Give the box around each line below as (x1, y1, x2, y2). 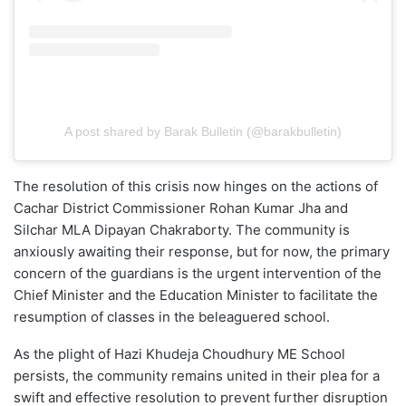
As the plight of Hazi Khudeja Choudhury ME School (14, 345, 345, 363)
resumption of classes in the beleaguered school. (14, 308, 330, 326)
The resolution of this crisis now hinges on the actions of (14, 178, 378, 196)
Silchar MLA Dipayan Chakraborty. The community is (14, 221, 350, 239)
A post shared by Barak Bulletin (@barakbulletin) (64, 124, 342, 140)
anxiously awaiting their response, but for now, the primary (14, 243, 390, 261)
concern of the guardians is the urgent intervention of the (14, 265, 382, 283)
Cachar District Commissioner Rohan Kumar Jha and (14, 199, 348, 217)
